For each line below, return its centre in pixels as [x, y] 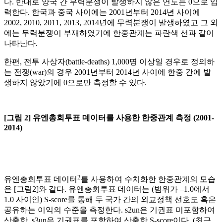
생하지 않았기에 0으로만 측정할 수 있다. [75, 82]
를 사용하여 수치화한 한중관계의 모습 [148, 179]
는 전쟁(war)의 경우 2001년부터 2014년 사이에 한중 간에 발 [108, 72]
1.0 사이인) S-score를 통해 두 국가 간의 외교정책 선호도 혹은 [110, 200]
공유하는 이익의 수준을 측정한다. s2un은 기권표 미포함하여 [110, 210]
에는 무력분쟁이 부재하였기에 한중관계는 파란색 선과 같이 [109, 33]
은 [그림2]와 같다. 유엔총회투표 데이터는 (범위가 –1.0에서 [107, 189]
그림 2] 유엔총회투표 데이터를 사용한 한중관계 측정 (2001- [110, 117]
